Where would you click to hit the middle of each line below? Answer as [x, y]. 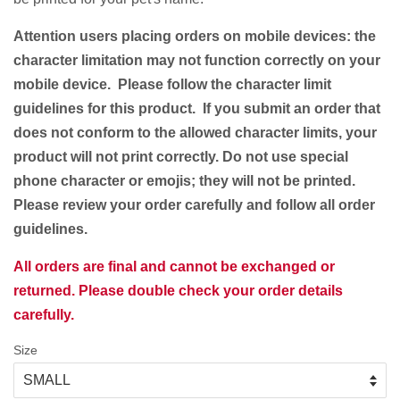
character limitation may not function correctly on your [197, 60]
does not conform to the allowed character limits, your [195, 132]
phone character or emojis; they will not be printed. [184, 180]
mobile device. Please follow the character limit [172, 84]
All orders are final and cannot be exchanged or [174, 266]
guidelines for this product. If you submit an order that [197, 108]
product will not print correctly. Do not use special [181, 156]
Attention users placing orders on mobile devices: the [195, 36]
